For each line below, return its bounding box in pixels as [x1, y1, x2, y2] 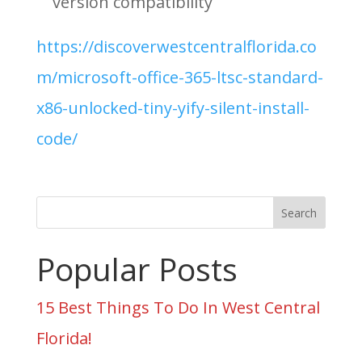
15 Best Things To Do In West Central [36, 297, 320, 318]
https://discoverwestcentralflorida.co [36, 36, 317, 57]
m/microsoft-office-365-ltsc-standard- [36, 66, 323, 88]
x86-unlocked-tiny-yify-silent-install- [36, 97, 309, 119]
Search [281, 204, 318, 221]
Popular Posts [36, 247, 238, 290]
